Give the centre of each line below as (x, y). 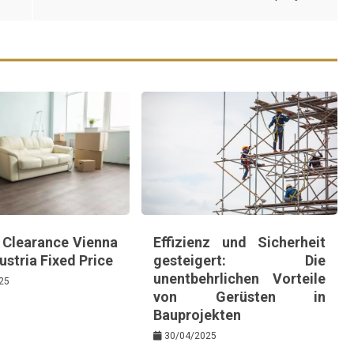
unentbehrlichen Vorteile (239, 278)
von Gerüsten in (239, 296)
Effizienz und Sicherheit (239, 242)
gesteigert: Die (239, 260)
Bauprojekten (198, 314)
